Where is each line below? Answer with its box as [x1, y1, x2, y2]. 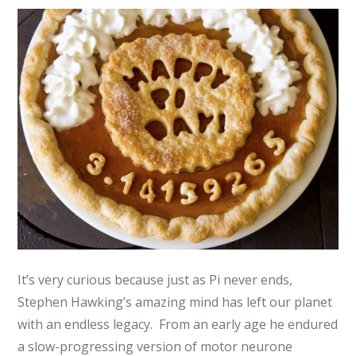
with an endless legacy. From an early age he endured [17, 315, 339, 333]
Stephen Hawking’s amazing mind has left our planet [17, 292, 333, 311]
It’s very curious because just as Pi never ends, [17, 270, 293, 288]
